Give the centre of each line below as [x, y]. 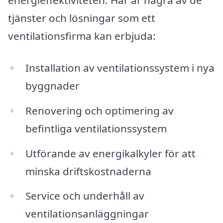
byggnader [52, 85]
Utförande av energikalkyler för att [110, 153]
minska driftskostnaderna [88, 171]
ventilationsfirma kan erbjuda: [82, 36]
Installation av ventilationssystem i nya [120, 67]
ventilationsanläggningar [87, 214]
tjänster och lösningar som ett [82, 18]
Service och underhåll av [85, 196]
